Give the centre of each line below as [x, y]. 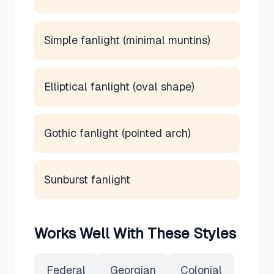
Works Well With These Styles [135, 233]
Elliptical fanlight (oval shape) [119, 87]
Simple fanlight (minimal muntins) [127, 40]
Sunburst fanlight [87, 180]
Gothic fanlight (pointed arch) [117, 133]
